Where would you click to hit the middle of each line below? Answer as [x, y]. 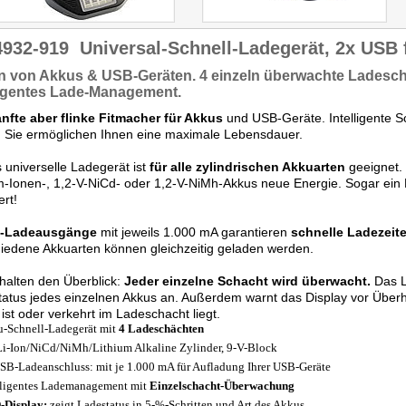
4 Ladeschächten [161, 329]
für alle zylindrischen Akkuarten [247, 167]
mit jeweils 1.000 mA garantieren [194, 232]
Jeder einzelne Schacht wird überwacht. [247, 281]
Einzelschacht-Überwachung [222, 386]
